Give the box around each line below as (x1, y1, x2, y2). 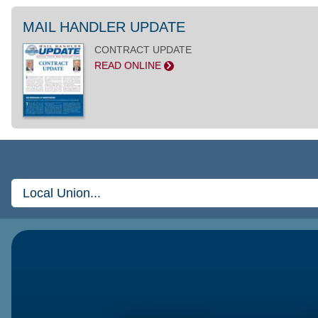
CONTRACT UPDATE (94, 44, 192, 56)
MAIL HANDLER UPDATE (23, 19, 185, 35)
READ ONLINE (94, 60, 164, 72)
